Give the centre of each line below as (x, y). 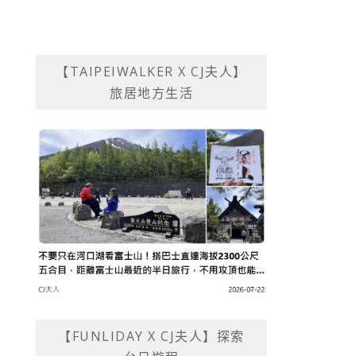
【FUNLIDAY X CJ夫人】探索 (151, 336)
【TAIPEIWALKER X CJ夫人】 (151, 72)
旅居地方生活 (152, 93)
